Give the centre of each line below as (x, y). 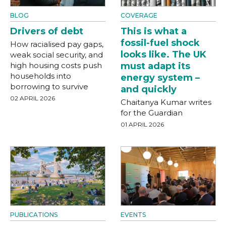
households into (41, 76)
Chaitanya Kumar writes (166, 102)
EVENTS (133, 215)
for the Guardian (152, 112)
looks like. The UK (163, 54)
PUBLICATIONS (34, 215)
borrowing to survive (49, 86)
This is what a (154, 31)
